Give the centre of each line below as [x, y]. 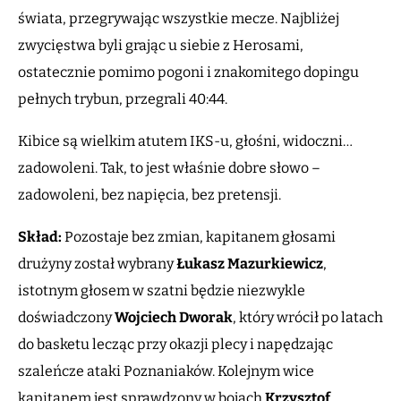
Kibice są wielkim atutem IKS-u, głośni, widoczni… [185, 141]
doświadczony [66, 318]
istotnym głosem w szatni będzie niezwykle [162, 291]
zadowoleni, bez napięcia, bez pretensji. [151, 195]
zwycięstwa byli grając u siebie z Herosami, [161, 46]
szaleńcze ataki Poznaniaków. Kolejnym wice [166, 371]
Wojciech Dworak [174, 318]
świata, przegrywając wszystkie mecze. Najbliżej [179, 19]
